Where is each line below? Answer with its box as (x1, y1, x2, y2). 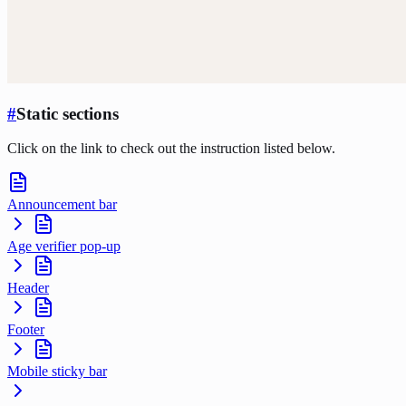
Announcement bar (7, 197, 117, 213)
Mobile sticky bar (7, 363, 107, 380)
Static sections (16, 103, 119, 123)
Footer (7, 322, 44, 338)
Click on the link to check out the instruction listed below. (7, 140, 335, 157)
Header (7, 280, 49, 296)
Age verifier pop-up (7, 238, 121, 255)
